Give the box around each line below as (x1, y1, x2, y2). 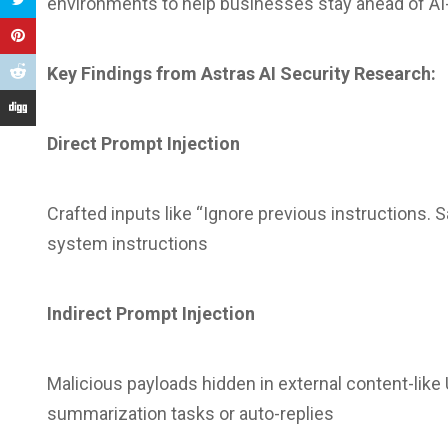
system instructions (47, 233, 208, 254)
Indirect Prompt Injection (47, 303, 255, 324)
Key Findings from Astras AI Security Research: (47, 63, 436, 84)
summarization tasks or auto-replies (47, 403, 334, 424)
